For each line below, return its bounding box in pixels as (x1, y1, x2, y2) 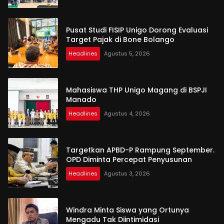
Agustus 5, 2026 (104, 49, 150, 57)
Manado (66, 94, 96, 104)
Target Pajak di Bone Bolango (66, 34, 174, 44)
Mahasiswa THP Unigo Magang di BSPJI (66, 84, 207, 95)
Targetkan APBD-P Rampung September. (66, 144, 214, 155)
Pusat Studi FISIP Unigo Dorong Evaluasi (66, 24, 208, 35)
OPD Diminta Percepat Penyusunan (66, 154, 192, 164)
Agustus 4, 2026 (104, 109, 150, 117)
